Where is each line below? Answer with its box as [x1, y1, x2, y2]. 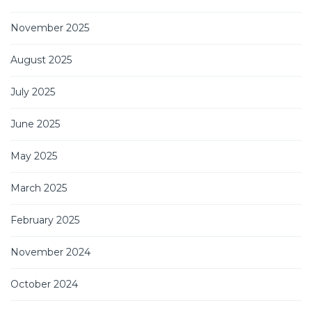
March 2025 [10, 181, 67, 194]
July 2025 [10, 85, 55, 98]
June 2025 [10, 117, 60, 130]
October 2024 [10, 277, 78, 290]
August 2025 [10, 53, 72, 66]
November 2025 [10, 21, 89, 34]
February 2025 [10, 213, 79, 226]
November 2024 [10, 245, 91, 258]
